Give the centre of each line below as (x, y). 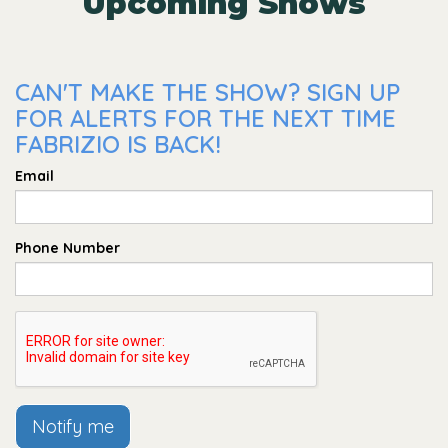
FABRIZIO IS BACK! (118, 143)
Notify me (73, 426)
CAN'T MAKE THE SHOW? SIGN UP (207, 91)
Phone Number (67, 247)
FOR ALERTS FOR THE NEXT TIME (205, 117)
